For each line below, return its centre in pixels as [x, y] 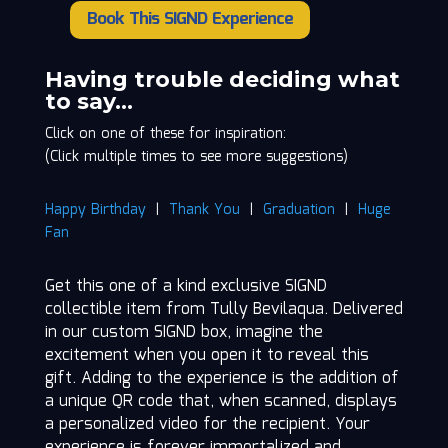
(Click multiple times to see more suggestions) [196, 157]
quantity [70, 68]
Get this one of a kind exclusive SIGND [185, 287]
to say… [88, 102]
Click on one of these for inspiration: [165, 134]
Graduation [298, 210]
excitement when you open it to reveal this [206, 356]
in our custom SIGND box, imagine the [183, 333]
